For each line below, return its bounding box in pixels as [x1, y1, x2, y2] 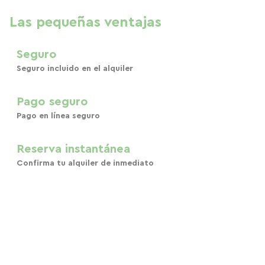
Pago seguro [17, 96, 88, 108]
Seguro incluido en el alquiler [17, 64, 133, 73]
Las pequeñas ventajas [9, 15, 161, 30]
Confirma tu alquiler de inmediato [17, 159, 154, 167]
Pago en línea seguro [17, 112, 100, 120]
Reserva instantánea [17, 143, 130, 155]
